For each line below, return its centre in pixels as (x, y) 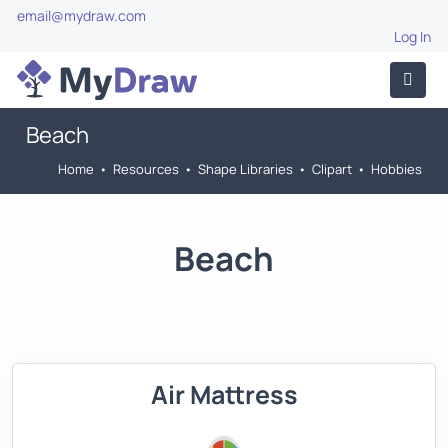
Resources (146, 169)
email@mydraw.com (81, 15)
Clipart (332, 169)
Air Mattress (224, 394)
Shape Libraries (245, 169)
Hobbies (396, 169)
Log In (412, 36)
